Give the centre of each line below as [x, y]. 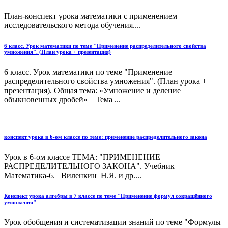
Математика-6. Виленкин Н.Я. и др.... [73, 176]
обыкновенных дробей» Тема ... [62, 99]
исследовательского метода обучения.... [73, 25]
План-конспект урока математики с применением [91, 16]
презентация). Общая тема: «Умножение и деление [92, 90]
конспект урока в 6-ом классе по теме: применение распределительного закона [106, 137]
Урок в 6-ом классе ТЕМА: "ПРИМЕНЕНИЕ [82, 157]
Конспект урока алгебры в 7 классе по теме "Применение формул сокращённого [108, 196]
